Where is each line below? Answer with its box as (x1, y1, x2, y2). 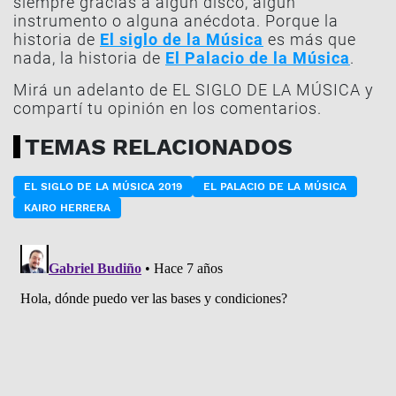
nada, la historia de (13, 48, 165, 67)
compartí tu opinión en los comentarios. (13, 98, 322, 118)
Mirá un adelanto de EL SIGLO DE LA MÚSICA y (13, 80, 374, 99)
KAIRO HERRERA (24, 201, 110, 214)
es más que (263, 29, 356, 49)
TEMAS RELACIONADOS (25, 133, 293, 160)
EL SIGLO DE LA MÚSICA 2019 (24, 179, 182, 193)
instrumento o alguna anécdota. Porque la (13, 11, 339, 30)
